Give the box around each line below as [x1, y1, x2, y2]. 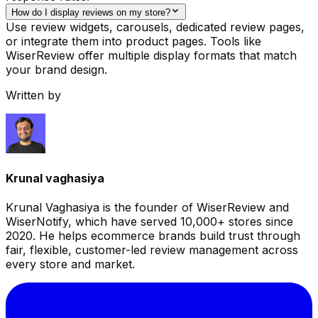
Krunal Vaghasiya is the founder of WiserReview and [6, 200, 289, 215]
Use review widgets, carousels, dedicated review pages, [6, 19, 305, 34]
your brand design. [6, 62, 107, 77]
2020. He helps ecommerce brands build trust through [6, 229, 300, 243]
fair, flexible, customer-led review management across [6, 243, 298, 258]
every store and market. [6, 257, 135, 272]
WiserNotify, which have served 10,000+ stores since [6, 214, 293, 229]
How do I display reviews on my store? [11, 6, 170, 18]
